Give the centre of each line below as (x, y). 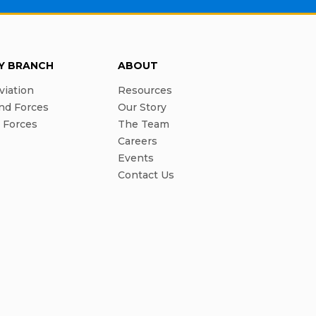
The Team (144, 124)
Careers (138, 141)
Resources (145, 91)
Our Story (142, 108)
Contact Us (146, 175)
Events (136, 158)
